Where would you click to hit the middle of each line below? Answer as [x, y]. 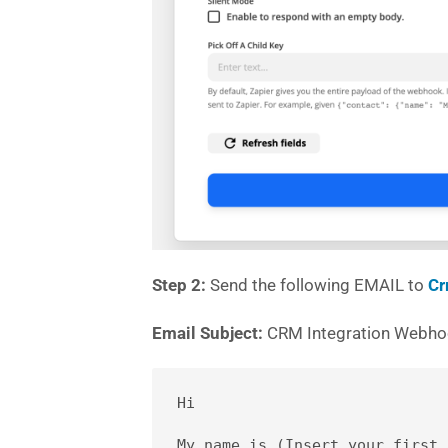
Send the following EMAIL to [317, 285]
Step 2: [179, 285]
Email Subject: [207, 333]
